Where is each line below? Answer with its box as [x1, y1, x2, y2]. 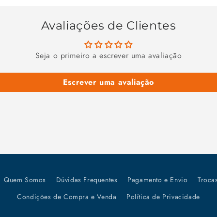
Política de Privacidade [126, 192, 200, 201]
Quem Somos [4, 175, 46, 185]
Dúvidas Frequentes [56, 175, 118, 185]
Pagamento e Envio [127, 175, 188, 185]
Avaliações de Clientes [41, 18, 176, 32]
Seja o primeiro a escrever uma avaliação [35, 50, 182, 61]
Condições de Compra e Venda [17, 192, 117, 201]
